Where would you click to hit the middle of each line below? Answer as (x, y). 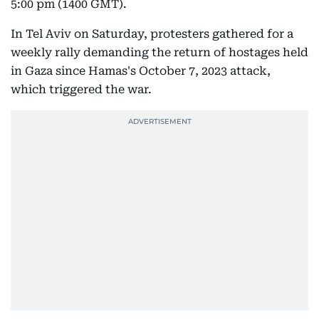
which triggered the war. (81, 89)
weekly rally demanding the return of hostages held (159, 52)
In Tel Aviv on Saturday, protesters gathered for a (152, 34)
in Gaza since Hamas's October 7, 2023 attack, (141, 71)
